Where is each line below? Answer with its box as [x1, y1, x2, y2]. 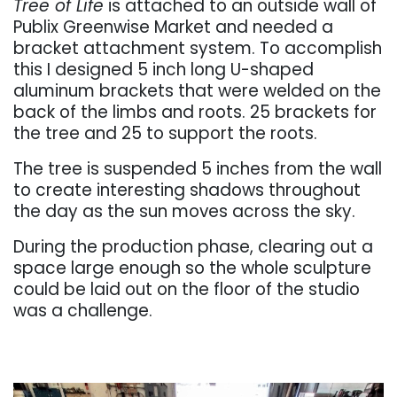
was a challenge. [13, 299, 152, 323]
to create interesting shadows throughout [13, 178, 361, 203]
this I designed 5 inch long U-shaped [13, 58, 314, 82]
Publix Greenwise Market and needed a [13, 15, 333, 40]
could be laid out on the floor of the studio [13, 277, 360, 302]
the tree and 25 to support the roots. [13, 121, 317, 146]
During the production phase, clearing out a [13, 235, 373, 260]
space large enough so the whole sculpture [13, 256, 371, 281]
